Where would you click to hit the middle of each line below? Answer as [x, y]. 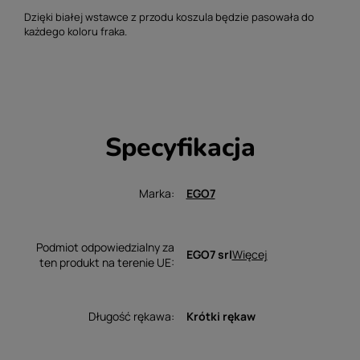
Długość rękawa [129, 316]
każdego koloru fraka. [76, 31]
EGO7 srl [209, 255]
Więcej [250, 254]
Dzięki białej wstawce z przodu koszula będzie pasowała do [169, 16]
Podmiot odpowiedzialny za [105, 247]
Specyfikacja [180, 146]
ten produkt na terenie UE [105, 262]
